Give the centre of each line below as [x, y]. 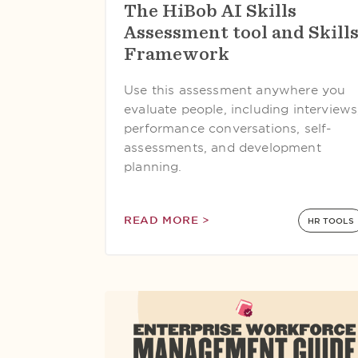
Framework [177, 54]
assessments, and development [223, 148]
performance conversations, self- [228, 129]
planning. [153, 167]
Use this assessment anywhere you [235, 90]
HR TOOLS [331, 221]
